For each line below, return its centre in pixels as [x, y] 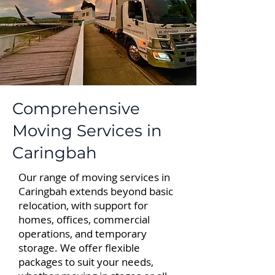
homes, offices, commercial [84, 219]
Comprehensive [76, 109]
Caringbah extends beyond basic [96, 191]
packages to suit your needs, [86, 262]
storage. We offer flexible [79, 248]
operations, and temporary [83, 234]
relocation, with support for [83, 205]
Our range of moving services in [94, 177]
